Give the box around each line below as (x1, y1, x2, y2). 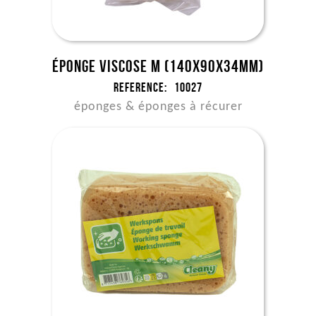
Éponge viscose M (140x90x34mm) (52, 57, 264, 75)
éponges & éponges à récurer (73, 100, 243, 114)
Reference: (114, 80, 167, 95)
